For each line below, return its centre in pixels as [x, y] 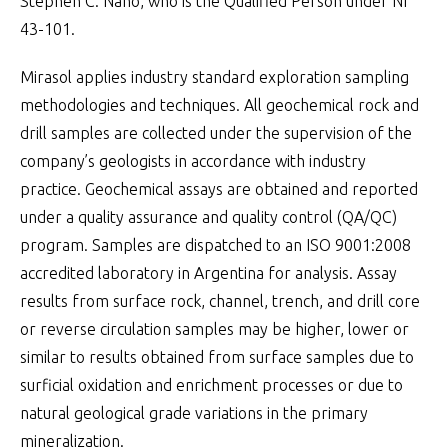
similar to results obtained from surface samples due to [217, 357]
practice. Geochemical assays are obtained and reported [219, 189]
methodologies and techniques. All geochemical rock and [219, 105]
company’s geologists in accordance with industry [193, 161]
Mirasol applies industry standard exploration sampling [214, 77]
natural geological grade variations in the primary [194, 413]
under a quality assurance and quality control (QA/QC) [208, 217]
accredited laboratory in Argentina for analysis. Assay [208, 273]
